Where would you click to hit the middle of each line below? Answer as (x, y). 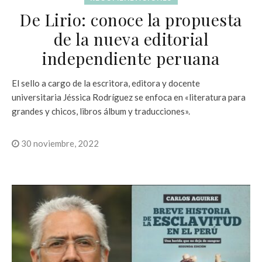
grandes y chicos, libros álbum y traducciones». (101, 111)
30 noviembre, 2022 (59, 143)
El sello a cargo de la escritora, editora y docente (106, 83)
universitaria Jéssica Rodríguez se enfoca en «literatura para (129, 97)
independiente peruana (131, 58)
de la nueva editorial (131, 39)
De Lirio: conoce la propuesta (131, 19)
